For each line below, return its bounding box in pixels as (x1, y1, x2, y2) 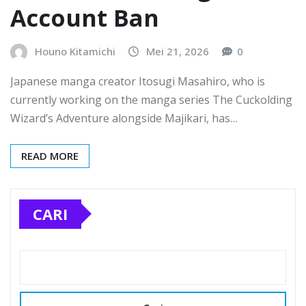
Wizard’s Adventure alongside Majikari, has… (10, 110, 238, 126)
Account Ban (10, 2, 159, 34)
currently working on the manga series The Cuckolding (10, 92, 292, 107)
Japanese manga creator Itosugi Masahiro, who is (10, 73, 265, 89)
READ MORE (21, 148, 79, 163)
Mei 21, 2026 (146, 44, 209, 59)
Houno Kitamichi (35, 44, 115, 59)
